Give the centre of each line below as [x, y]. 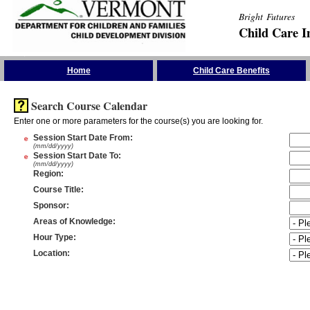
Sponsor [49, 206]
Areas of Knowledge [73, 221]
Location [50, 253]
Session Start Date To [75, 156]
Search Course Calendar [89, 106]
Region [47, 174]
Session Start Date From [81, 138]
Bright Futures [267, 16]
